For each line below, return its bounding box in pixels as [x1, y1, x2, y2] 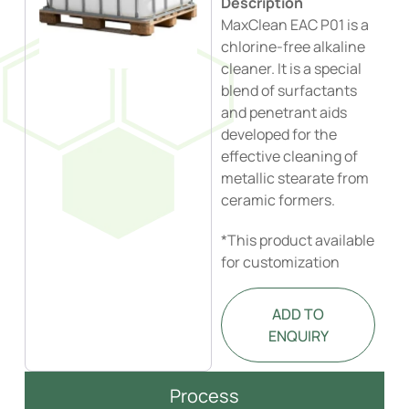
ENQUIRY [267, 326, 329, 346]
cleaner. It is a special [221, 58, 362, 79]
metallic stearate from [221, 168, 370, 188]
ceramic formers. [221, 190, 336, 210]
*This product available [221, 230, 375, 250]
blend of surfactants [221, 80, 358, 100]
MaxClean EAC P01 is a [221, 15, 370, 35]
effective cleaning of [221, 146, 359, 166]
